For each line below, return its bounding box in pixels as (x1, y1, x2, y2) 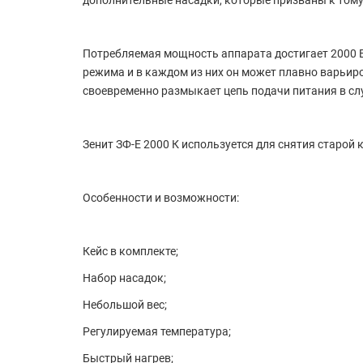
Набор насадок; (83, 271, 166, 284)
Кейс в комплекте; (83, 245, 178, 258)
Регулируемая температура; (83, 325, 231, 338)
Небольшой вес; (83, 298, 167, 311)
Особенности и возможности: (83, 191, 239, 204)
